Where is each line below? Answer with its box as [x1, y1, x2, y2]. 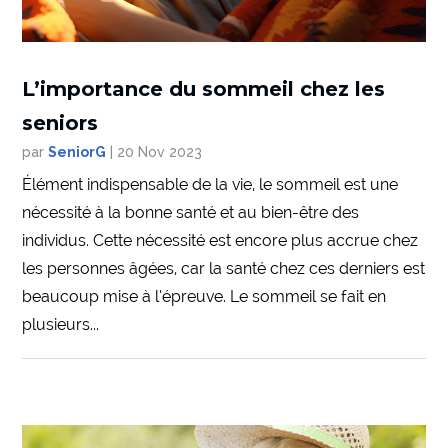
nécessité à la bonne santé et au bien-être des [22, 203, 360, 223]
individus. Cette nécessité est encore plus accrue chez [22, 231, 419, 251]
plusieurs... [22, 315, 100, 335]
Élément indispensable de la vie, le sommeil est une [22, 175, 399, 195]
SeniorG [48, 144, 107, 161]
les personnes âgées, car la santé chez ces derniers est [22, 259, 426, 279]
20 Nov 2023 [117, 144, 203, 161]
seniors [22, 111, 99, 136]
